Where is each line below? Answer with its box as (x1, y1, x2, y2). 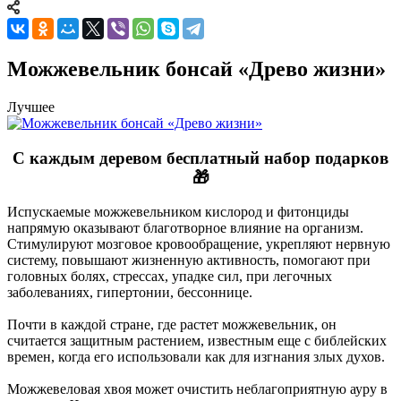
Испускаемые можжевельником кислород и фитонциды (7, 204, 349, 220)
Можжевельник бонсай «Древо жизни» (7, 56, 386, 81)
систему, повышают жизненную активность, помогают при (7, 252, 371, 269)
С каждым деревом (13, 148, 166, 167)
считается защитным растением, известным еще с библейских (7, 333, 387, 349)
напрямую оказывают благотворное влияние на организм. (7, 220, 363, 236)
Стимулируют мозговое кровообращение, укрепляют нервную (7, 236, 390, 252)
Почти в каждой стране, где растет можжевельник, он (7, 317, 337, 333)
